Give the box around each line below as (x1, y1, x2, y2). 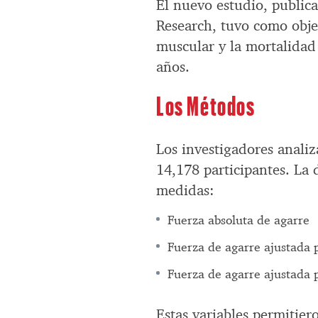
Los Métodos (156, 89, 256, 121)
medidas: (156, 181, 215, 200)
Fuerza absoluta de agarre (168, 212, 310, 229)
